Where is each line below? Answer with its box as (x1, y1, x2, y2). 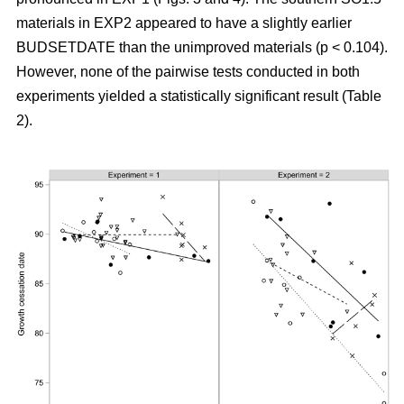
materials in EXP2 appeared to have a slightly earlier (16, 14, 352, 31)
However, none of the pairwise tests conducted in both (16, 63, 360, 79)
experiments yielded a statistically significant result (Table (16, 87, 381, 104)
